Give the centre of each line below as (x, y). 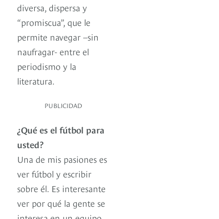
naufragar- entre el (53, 51)
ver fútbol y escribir (54, 174)
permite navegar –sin (58, 37)
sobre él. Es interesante (61, 188)
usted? (30, 144)
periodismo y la (47, 66)
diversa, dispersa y (52, 7)
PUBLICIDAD (63, 105)
